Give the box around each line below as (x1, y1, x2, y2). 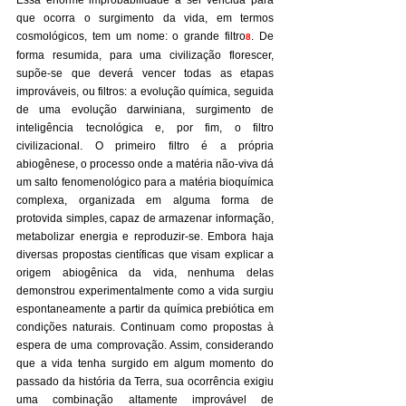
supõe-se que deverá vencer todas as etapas (16, 67, 274, 80)
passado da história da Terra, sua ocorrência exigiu (16, 375, 274, 388)
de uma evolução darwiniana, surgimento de (16, 103, 274, 116)
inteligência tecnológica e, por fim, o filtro (16, 121, 274, 134)
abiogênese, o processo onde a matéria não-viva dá (16, 158, 274, 170)
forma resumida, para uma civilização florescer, (16, 49, 274, 62)
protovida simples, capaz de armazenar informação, (16, 212, 274, 225)
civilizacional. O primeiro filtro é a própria (16, 140, 274, 152)
